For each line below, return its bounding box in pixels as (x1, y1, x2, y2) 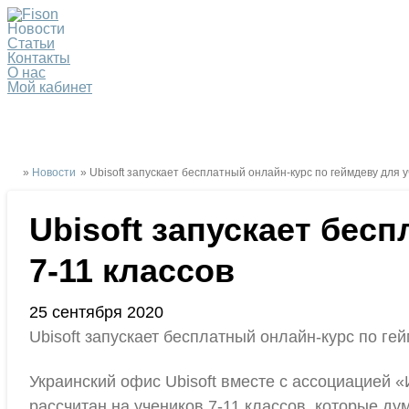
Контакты (7, 50, 70, 66)
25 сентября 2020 (29, 303, 163, 321)
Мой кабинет (7, 79, 92, 95)
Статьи (7, 36, 55, 51)
